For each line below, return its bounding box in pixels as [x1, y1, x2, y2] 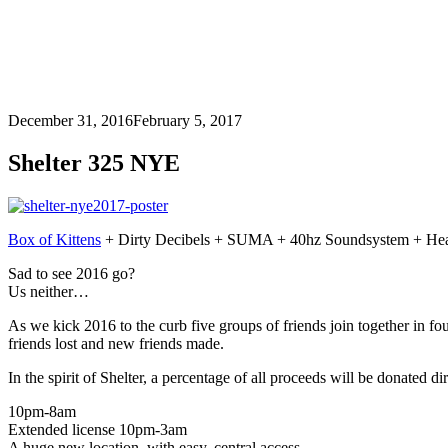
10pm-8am [8, 402, 76, 420]
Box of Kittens [8, 230, 101, 248]
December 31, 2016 [8, 111, 133, 129]
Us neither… [8, 282, 89, 300]
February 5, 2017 [133, 111, 242, 129]
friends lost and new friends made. [8, 334, 224, 352]
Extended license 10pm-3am [8, 420, 187, 438]
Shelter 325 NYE [8, 149, 180, 176]
